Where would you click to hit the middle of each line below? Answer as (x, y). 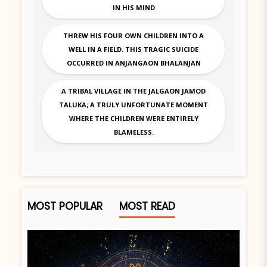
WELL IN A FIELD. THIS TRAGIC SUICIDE (133, 49)
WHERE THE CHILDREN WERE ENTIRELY (133, 119)
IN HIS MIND (133, 8)
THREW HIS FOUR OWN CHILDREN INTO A (133, 36)
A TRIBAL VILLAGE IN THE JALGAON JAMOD (133, 91)
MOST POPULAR (65, 207)
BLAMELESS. (133, 132)
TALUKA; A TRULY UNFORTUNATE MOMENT (133, 105)
